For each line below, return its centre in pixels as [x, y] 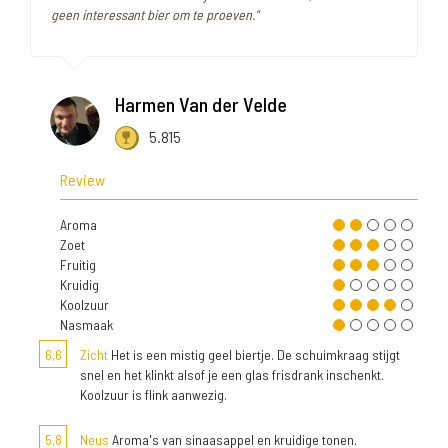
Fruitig [78, 264]
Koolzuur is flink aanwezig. [153, 394]
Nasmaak [86, 324]
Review [82, 179]
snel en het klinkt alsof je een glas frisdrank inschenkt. [232, 374]
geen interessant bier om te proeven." [154, 15]
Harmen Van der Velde [201, 104]
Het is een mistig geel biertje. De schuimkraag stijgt [254, 354]
